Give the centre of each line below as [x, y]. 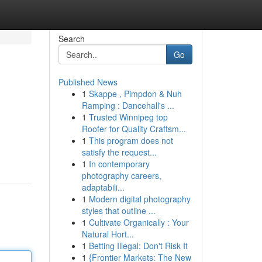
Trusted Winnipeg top [128, 117]
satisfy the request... [119, 152]
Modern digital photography [139, 199]
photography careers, [121, 175]
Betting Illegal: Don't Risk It [138, 246]
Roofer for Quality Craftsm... [134, 129]
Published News [88, 82]
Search [71, 39]
